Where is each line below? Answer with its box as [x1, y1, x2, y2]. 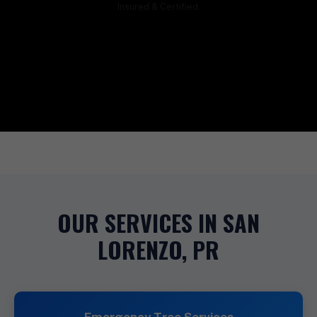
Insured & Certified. [117, 1, 200, 12]
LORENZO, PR [98, 233, 219, 266]
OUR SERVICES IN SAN [57, 206, 260, 239]
